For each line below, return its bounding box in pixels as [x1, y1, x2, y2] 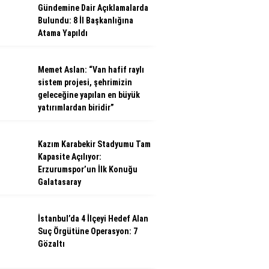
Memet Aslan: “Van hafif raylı [38, 65, 144, 74]
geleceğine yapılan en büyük [38, 90, 140, 100]
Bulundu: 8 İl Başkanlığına [38, 16, 133, 25]
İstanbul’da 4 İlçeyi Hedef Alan [38, 214, 148, 223]
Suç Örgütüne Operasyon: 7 [38, 226, 138, 236]
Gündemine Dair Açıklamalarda [38, 3, 148, 13]
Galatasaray [38, 177, 81, 187]
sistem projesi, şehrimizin [38, 77, 132, 87]
